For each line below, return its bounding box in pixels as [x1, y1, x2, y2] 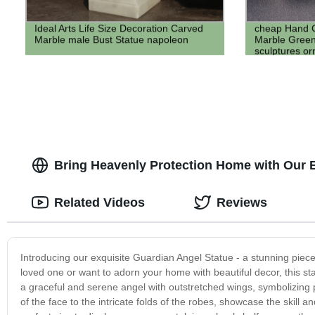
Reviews [216, 195, 267, 210]
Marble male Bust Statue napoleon [34, 34, 188, 46]
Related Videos [53, 195, 145, 210]
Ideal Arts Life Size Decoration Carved [34, 22, 203, 34]
